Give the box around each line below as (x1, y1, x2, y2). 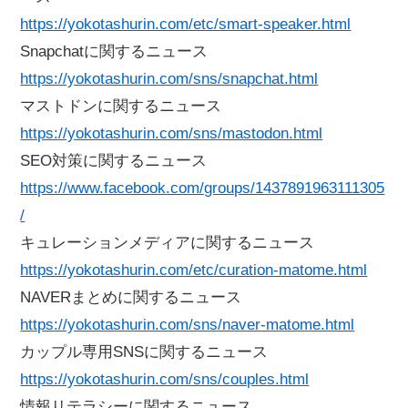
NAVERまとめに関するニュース (20, 289, 242, 307)
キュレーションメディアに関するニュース (20, 234, 315, 252)
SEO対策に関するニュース (20, 152, 208, 170)
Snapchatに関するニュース (20, 43, 209, 61)
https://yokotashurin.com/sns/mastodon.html (20, 125, 323, 143)
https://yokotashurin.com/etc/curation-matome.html (20, 261, 368, 280)
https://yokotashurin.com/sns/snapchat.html (20, 70, 319, 88)
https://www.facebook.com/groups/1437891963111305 (20, 179, 385, 198)
